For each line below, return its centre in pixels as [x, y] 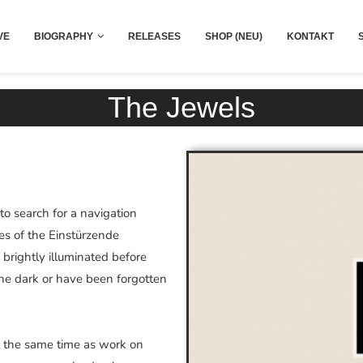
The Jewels [181, 107]
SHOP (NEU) [233, 36]
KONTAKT [310, 36]
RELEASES [154, 36]
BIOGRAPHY [63, 36]
